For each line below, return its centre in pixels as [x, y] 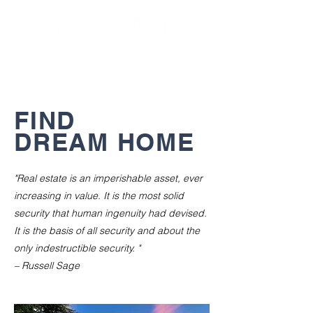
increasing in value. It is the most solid [99, 196]
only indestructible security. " [77, 248]
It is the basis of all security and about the [107, 231]
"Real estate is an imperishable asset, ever [108, 178]
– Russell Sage [47, 265]
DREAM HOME [104, 142]
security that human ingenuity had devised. [110, 213]
